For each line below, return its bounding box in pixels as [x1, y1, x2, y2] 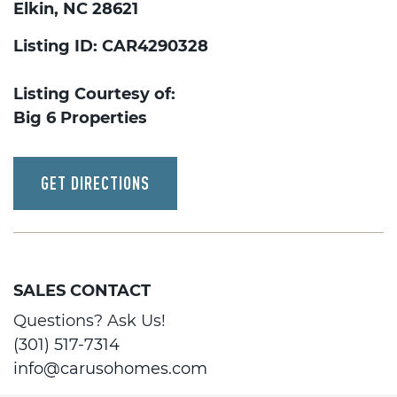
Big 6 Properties [13, 108, 147, 128]
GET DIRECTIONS [41, 173, 150, 193]
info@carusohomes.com [13, 359, 207, 378]
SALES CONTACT [13, 281, 151, 300]
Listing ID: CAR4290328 [13, 36, 208, 56]
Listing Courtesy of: [13, 84, 175, 104]
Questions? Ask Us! [13, 311, 166, 331]
